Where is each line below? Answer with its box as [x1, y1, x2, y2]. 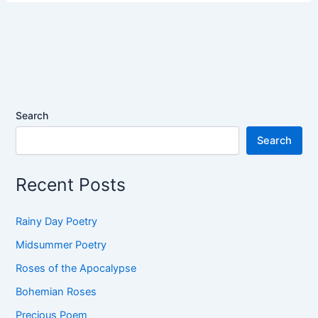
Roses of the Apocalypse [16, 262, 137, 275]
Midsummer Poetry [16, 238, 107, 252]
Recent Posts [16, 173, 126, 195]
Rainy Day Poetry [16, 215, 98, 229]
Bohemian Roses [16, 285, 97, 299]
